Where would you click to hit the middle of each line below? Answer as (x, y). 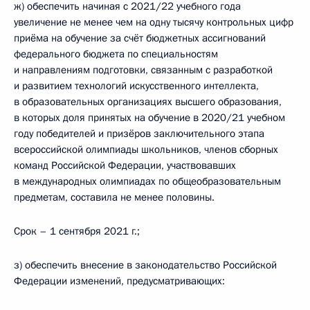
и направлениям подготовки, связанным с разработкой (143, 70)
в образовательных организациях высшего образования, (148, 102)
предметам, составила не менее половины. (114, 197)
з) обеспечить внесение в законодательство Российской (145, 265)
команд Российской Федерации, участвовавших (125, 165)
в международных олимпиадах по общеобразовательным (147, 181)
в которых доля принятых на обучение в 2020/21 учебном (149, 118)
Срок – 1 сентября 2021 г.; (77, 231)
